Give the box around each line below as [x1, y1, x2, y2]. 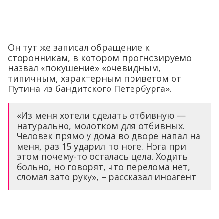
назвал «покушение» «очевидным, [8, 62, 161, 74]
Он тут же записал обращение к [8, 41, 150, 53]
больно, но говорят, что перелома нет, [17, 160, 190, 173]
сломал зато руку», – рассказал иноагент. [17, 171, 198, 183]
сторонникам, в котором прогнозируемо [8, 51, 192, 64]
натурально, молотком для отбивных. [17, 119, 185, 131]
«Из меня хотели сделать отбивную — [17, 109, 186, 121]
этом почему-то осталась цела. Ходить [17, 150, 188, 162]
